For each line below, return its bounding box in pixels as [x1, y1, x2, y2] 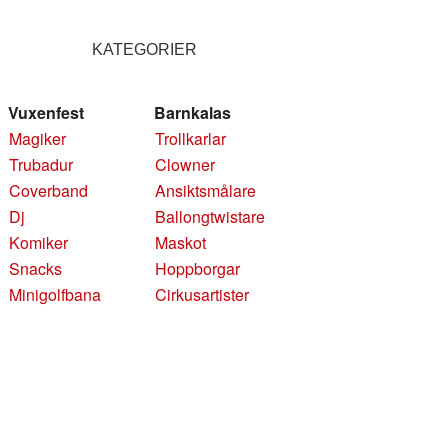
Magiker [9, 127, 67, 150]
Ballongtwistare [155, 205, 266, 228]
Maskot [155, 231, 207, 254]
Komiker [9, 231, 69, 254]
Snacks [9, 257, 63, 280]
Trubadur [9, 153, 74, 176]
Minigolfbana [9, 283, 102, 306]
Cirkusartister [155, 283, 250, 306]
